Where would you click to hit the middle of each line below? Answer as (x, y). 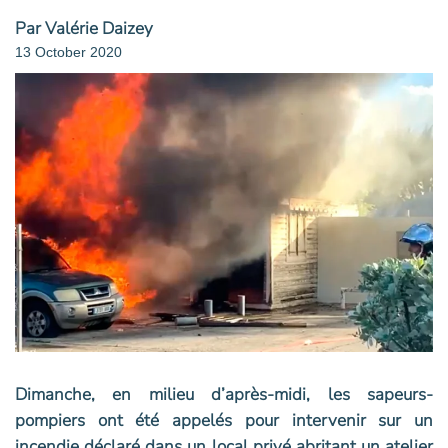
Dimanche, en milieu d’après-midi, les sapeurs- (224, 395)
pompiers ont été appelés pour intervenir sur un (224, 421)
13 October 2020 (68, 52)
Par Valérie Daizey (84, 29)
